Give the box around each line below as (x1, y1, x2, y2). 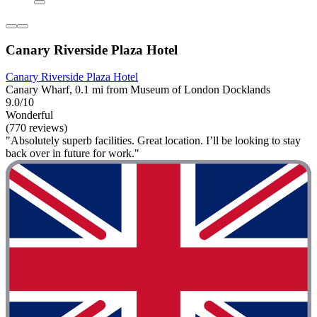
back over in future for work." (6, 147, 139, 160)
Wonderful (6, 109, 53, 122)
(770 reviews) (6, 122, 67, 134)
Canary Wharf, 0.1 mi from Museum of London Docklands (6, 83, 270, 96)
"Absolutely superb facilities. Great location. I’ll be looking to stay (6, 134, 301, 147)
